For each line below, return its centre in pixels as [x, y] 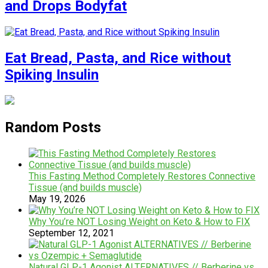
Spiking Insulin [52, 74]
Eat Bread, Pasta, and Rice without [118, 58]
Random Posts [53, 127]
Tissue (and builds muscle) [85, 187]
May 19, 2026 [57, 199]
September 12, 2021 [71, 233]
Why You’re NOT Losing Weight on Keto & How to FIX [139, 221]
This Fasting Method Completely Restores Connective [142, 176]
